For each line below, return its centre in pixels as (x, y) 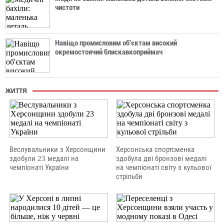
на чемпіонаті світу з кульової (164, 167)
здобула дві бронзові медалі (161, 158)
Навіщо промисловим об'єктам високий (116, 43)
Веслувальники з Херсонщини (57, 149)
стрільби (129, 176)
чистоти (67, 7)
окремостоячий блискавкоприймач (109, 52)
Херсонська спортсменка (155, 149)
